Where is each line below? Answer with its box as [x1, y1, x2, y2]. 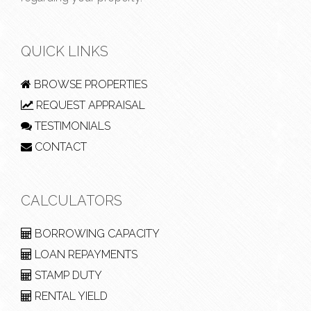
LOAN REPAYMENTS [32, 248, 137, 261]
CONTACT [32, 140, 87, 153]
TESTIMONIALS [32, 119, 110, 133]
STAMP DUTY [32, 269, 102, 282]
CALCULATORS [21, 192, 122, 209]
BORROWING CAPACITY [32, 227, 160, 240]
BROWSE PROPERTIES [31, 78, 147, 91]
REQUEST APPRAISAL [33, 99, 145, 112]
